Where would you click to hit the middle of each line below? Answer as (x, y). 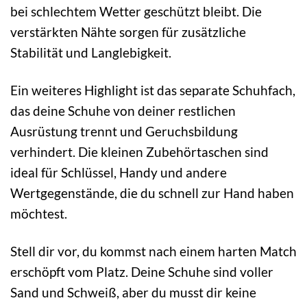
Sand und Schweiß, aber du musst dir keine (133, 292)
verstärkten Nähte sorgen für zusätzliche (128, 32)
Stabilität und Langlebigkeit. (91, 52)
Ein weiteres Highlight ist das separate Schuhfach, (153, 90)
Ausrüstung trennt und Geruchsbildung (124, 131)
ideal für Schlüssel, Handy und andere (119, 172)
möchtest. (39, 213)
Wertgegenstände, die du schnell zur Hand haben (152, 193)
